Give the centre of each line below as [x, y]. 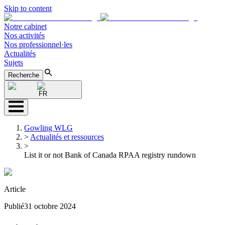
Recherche [24, 75]
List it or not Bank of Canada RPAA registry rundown [110, 155]
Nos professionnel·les [38, 44]
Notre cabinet [25, 26]
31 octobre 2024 [50, 206]
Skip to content [28, 8]
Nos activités [24, 35]
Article [15, 189]
